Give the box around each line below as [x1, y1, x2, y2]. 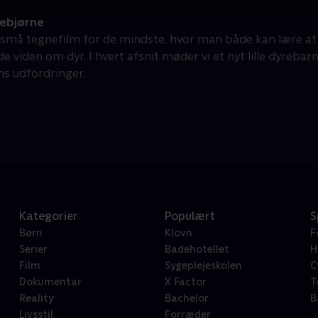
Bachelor [164, 292, 209, 305]
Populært [164, 209, 215, 224]
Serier [18, 243, 48, 256]
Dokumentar [18, 276, 82, 288]
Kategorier [18, 209, 78, 224]
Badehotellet [164, 243, 229, 256]
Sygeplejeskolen [164, 260, 242, 272]
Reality [18, 292, 53, 305]
